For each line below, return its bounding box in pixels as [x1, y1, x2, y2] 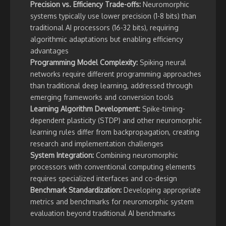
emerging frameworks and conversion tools [30, 93, 174, 102]
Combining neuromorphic [94, 151, 178, 160]
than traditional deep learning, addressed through [30, 81, 193, 90]
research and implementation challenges [30, 139, 163, 148]
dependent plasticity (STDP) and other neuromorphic [30, 116, 202, 125]
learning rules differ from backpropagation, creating [30, 128, 199, 137]
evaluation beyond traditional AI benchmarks [30, 209, 176, 218]
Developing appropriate [122, 186, 201, 195]
